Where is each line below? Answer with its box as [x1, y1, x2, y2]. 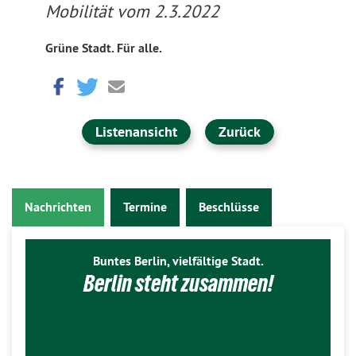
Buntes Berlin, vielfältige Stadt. [92, 253, 264, 269]
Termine [123, 199, 167, 215]
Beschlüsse [199, 199, 259, 215]
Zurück [218, 122, 261, 141]
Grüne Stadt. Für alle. [44, 40, 162, 56]
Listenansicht [95, 122, 177, 141]
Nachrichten [25, 199, 91, 215]
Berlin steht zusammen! [83, 270, 273, 296]
